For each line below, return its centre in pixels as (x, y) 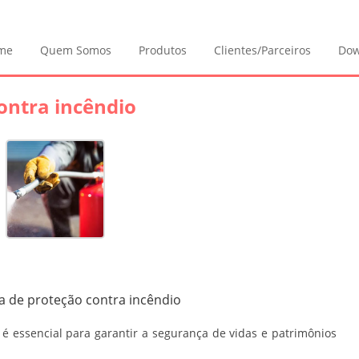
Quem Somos (76, 50)
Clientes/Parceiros (262, 50)
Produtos (163, 50)
